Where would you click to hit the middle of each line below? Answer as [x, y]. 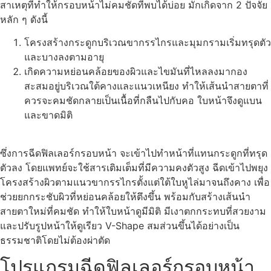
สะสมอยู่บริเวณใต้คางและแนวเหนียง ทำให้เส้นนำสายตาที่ [146, 86]
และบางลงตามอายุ [64, 57]
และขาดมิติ [48, 115]
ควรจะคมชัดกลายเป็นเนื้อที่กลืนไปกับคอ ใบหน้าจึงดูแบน [143, 101]
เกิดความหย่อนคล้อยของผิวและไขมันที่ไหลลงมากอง [136, 72]
